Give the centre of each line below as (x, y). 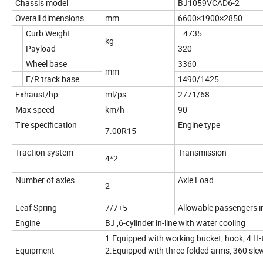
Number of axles (45, 180)
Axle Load (196, 180)
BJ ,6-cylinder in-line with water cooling (175, 223)
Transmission (202, 153)
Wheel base (46, 64)
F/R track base (53, 79)
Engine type (199, 125)
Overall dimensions (50, 18)
